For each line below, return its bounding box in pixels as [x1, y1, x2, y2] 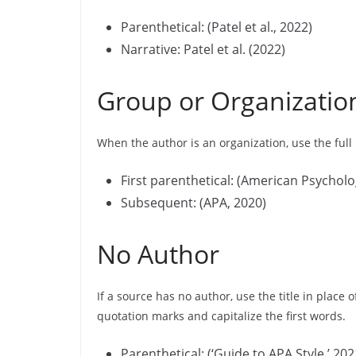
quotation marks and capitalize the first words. [97, 308, 346, 323]
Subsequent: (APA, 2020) [121, 194, 266, 211]
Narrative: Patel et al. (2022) [121, 41, 285, 58]
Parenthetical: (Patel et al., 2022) [121, 18, 312, 36]
